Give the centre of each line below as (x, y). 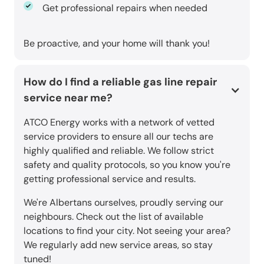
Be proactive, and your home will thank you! (117, 43)
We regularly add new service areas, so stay (118, 245)
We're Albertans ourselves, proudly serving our (123, 202)
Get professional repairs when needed (127, 8)
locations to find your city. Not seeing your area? (127, 230)
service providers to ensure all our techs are (118, 136)
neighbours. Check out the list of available (113, 216)
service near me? (68, 98)
